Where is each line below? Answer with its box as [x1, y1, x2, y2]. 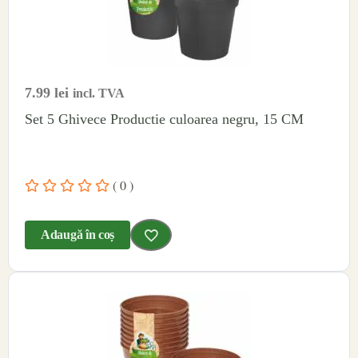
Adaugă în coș [41, 228, 115, 242]
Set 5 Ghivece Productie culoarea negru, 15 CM [25, 111, 304, 128]
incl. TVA [73, 86, 125, 101]
